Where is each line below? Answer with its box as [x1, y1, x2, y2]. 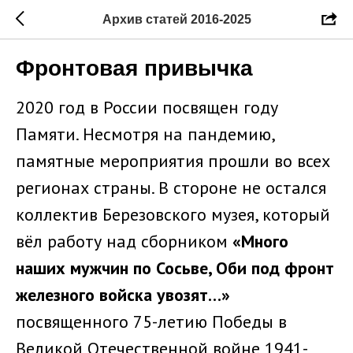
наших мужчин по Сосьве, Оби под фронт [16, 257, 334, 279]
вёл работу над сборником [16, 230, 232, 252]
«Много [232, 230, 288, 252]
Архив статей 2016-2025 [102, 12, 251, 26]
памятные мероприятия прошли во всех [16, 150, 330, 172]
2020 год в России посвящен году [16, 96, 278, 118]
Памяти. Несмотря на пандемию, [16, 123, 274, 145]
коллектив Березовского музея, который [16, 203, 330, 225]
